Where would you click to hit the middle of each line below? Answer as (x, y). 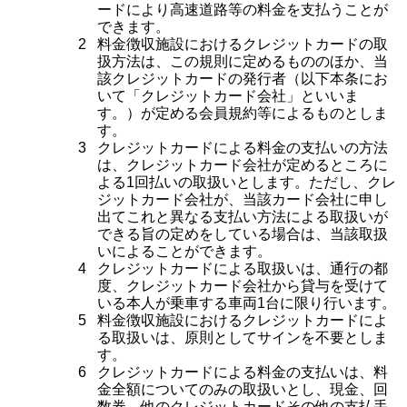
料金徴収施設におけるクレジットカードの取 (243, 44)
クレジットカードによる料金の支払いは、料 (243, 372)
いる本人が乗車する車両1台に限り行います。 (247, 303)
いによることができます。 (184, 251)
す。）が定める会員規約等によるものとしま (243, 113)
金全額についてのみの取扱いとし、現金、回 (243, 389)
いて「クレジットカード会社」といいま (228, 96)
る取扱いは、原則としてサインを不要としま (243, 338)
